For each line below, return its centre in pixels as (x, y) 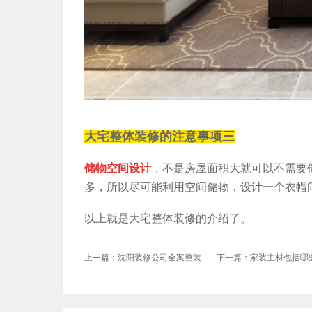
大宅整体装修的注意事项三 (159, 136)
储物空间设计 (118, 168)
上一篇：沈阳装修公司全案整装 (143, 257)
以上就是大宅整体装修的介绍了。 (168, 218)
